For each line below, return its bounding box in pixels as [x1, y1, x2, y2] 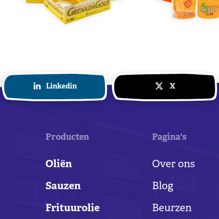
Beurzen [152, 202, 192, 216]
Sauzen [45, 180, 81, 194]
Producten [45, 132, 89, 144]
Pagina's [152, 132, 187, 144]
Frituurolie [45, 202, 100, 216]
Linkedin [45, 82, 77, 92]
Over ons [152, 158, 196, 172]
